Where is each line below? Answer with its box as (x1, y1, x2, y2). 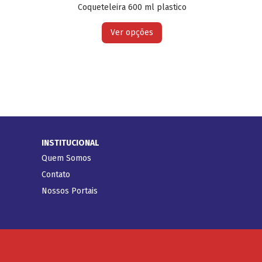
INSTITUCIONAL (42, 137, 99, 148)
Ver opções (111, 27, 154, 37)
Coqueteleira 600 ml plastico (77, 2, 187, 12)
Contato (42, 169, 70, 180)
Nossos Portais (42, 185, 98, 196)
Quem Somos (42, 153, 91, 163)
